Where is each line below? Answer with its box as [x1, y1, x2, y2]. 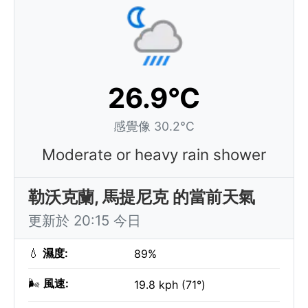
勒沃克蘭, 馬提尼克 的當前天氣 [28, 187, 255, 207]
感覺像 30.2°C [113, 119, 195, 133]
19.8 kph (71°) [134, 278, 206, 291]
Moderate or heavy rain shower [42, 145, 266, 164]
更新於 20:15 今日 [28, 212, 141, 229]
